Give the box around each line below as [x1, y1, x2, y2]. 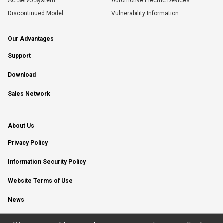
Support [8, 52, 31, 59]
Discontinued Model [8, 10, 63, 17]
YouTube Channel [8, 215, 59, 222]
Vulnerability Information [111, 10, 179, 17]
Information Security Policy [8, 158, 86, 165]
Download [8, 71, 36, 78]
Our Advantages [8, 35, 54, 42]
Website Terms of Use [8, 177, 73, 184]
